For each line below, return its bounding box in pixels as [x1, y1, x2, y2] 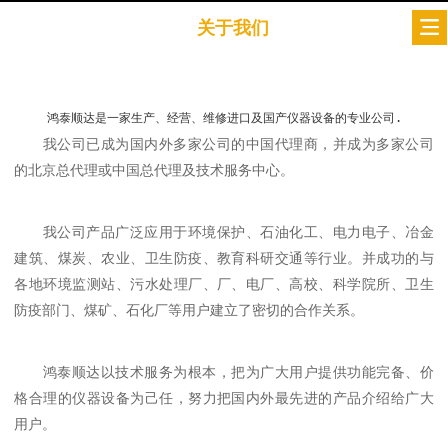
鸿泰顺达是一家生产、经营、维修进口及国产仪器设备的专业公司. [46, 111, 402, 126]
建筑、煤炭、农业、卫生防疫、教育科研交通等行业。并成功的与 [14, 250, 434, 267]
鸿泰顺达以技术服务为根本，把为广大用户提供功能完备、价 [43, 363, 434, 380]
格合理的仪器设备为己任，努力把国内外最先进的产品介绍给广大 [14, 389, 434, 406]
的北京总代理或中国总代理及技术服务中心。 [14, 162, 295, 179]
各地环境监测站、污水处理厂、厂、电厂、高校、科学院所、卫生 [14, 276, 434, 293]
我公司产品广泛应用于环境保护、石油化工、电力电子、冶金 [43, 224, 434, 241]
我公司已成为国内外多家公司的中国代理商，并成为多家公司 [43, 136, 434, 153]
